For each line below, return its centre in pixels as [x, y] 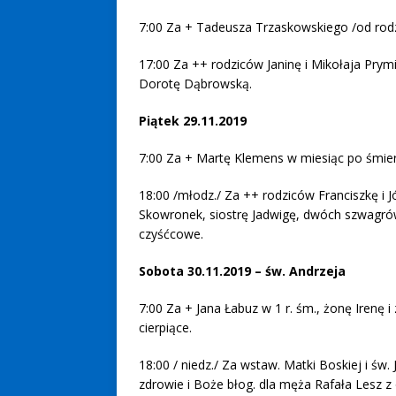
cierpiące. [165, 327]
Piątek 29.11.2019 [194, 120]
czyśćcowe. [171, 233]
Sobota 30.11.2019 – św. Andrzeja [242, 270]
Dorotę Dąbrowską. [195, 83]
